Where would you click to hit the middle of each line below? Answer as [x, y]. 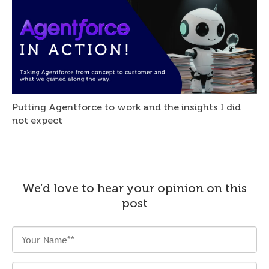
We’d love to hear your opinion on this [134, 188]
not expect [37, 120]
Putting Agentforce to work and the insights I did [126, 107]
